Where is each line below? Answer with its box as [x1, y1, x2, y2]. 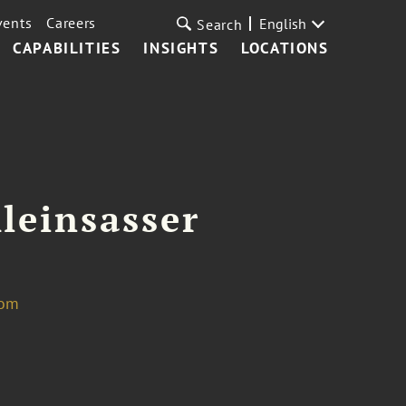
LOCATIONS [241, 38, 329, 58]
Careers [46, 14, 97, 32]
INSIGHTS [143, 38, 219, 58]
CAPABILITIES [13, 38, 121, 58]
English [258, 14, 306, 33]
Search [197, 15, 243, 34]
